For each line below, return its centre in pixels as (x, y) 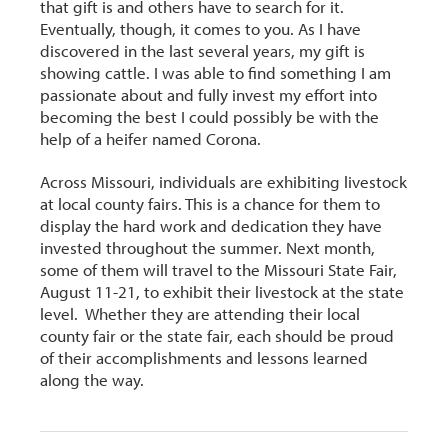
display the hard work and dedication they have (211, 225)
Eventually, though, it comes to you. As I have (201, 28)
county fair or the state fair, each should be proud (217, 335)
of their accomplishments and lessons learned (204, 357)
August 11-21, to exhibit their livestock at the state (222, 291)
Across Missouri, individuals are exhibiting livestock (224, 181)
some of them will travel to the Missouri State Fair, (219, 269)
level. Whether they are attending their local (200, 313)
